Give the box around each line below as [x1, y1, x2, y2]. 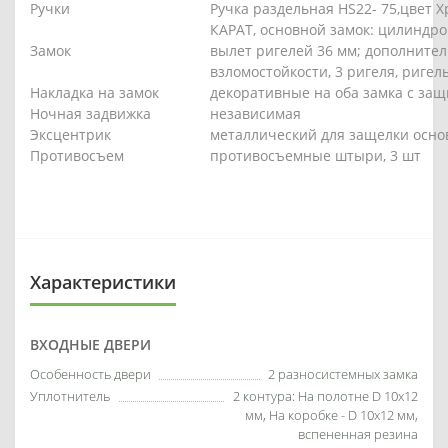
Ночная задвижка [30, 103, 151, 123]
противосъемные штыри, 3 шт [210, 145, 421, 165]
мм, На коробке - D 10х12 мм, [245, 405, 418, 424]
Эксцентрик [30, 124, 111, 144]
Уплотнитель [30, 386, 110, 405]
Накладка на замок [30, 82, 159, 102]
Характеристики [30, 269, 176, 294]
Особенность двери [30, 364, 151, 383]
